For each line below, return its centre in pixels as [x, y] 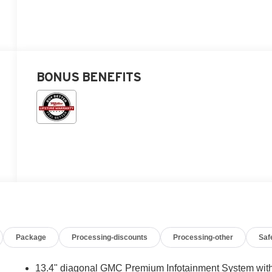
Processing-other [203, 237]
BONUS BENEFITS [89, 77]
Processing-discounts [110, 237]
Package [31, 237]
